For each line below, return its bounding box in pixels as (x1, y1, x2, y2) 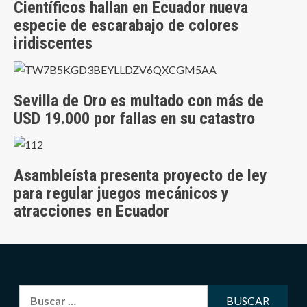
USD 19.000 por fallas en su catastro (14, 108, 255, 128)
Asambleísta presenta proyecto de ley (14, 166, 267, 186)
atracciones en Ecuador (14, 201, 169, 221)
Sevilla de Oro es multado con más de (14, 90, 264, 110)
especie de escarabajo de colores (14, 16, 238, 36)
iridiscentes (14, 34, 93, 53)
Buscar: (18, 286, 57, 300)
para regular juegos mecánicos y (14, 184, 229, 204)
